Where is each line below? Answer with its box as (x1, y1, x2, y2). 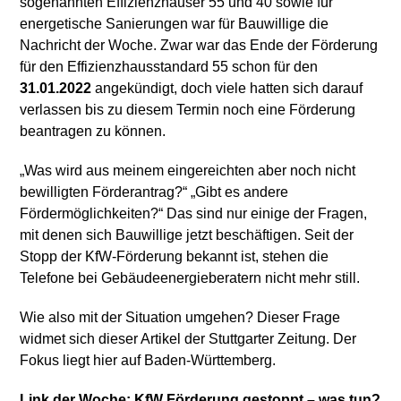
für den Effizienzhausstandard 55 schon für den (20, 58, 319, 74)
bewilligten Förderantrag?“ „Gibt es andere (20, 183, 289, 200)
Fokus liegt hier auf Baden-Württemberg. (20, 352, 277, 368)
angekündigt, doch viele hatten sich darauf (91, 80, 363, 96)
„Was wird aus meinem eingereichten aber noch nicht (20, 162, 356, 178)
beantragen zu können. (20, 123, 166, 139)
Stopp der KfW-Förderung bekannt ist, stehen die (20, 248, 329, 264)
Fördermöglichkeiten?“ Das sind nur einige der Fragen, (20, 205, 368, 221)
